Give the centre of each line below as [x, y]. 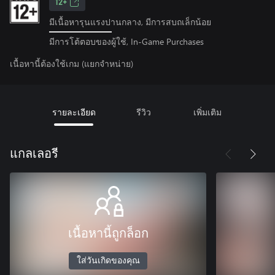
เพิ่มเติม [207, 112]
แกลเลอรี [34, 154]
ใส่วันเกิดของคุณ [108, 261]
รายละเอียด [74, 112]
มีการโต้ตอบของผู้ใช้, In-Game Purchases [126, 41]
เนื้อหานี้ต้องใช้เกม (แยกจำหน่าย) [72, 63]
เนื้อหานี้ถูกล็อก [108, 234]
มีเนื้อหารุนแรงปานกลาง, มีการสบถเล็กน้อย [130, 22]
